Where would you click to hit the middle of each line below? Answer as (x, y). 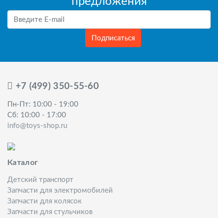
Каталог (23, 163)
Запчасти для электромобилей (60, 191)
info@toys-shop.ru (37, 126)
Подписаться (113, 38)
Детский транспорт (40, 180)
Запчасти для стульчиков (50, 212)
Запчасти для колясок (45, 201)
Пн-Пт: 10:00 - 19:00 (43, 104)
